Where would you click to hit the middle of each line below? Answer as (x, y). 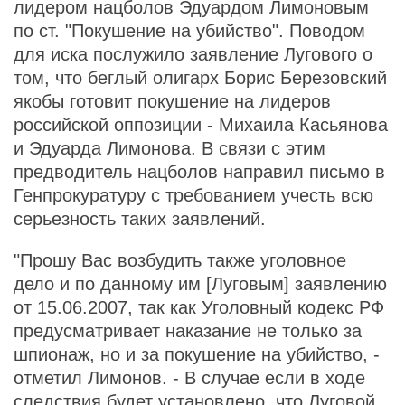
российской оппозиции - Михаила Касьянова (201, 125)
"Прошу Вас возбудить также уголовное (180, 260)
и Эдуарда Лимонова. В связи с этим (170, 148)
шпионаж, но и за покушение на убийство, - (197, 354)
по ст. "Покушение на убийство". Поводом (189, 31)
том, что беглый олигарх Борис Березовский (200, 78)
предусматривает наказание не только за (188, 331)
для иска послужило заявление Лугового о (193, 54)
